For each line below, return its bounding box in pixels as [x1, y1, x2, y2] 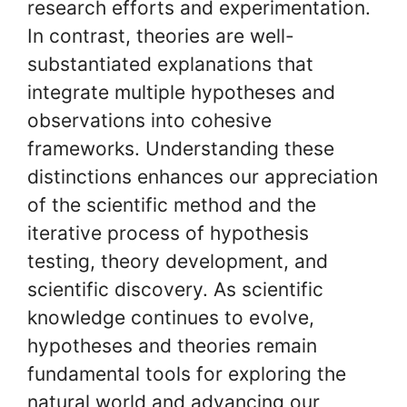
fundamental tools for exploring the [27, 362, 346, 385]
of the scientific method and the [27, 194, 316, 216]
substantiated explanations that [27, 53, 313, 75]
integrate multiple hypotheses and [27, 81, 335, 104]
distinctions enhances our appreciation [27, 165, 378, 188]
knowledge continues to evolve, [27, 306, 314, 329]
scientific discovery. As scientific [27, 278, 323, 301]
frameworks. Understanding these [27, 137, 334, 160]
